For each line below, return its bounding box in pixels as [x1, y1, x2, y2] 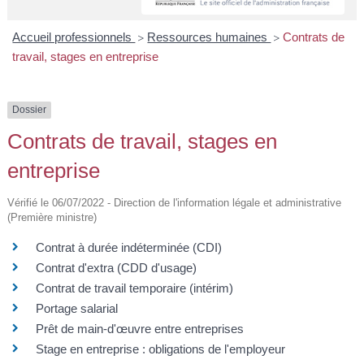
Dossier [11, 104, 46, 116]
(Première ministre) [6, 211, 97, 224]
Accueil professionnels [12, 30, 136, 45]
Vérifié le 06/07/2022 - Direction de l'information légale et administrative [6, 197, 341, 210]
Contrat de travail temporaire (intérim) [35, 281, 233, 296]
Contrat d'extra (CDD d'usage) [35, 261, 197, 275]
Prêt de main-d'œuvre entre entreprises [35, 322, 244, 336]
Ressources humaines [147, 30, 271, 45]
